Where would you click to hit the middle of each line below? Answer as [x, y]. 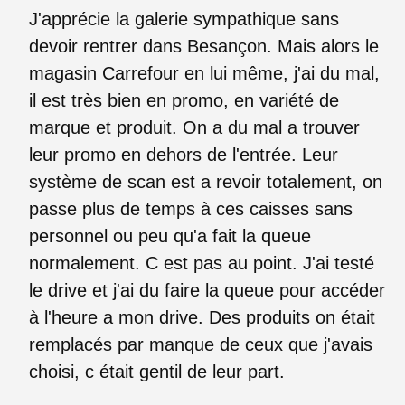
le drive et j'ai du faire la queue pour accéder [207, 290]
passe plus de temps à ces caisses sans [191, 208]
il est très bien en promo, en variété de [184, 100]
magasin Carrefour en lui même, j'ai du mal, [204, 73]
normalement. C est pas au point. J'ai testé [202, 263]
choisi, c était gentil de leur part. [157, 371]
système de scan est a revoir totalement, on [206, 181]
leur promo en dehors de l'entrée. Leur [184, 154]
